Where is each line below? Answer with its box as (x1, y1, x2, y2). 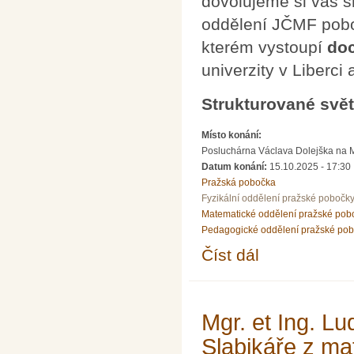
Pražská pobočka (201, 176, 276, 188)
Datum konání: (201, 160, 269, 172)
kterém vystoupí (201, 37, 327, 56)
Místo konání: (201, 129, 264, 141)
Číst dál (201, 246, 259, 265)
